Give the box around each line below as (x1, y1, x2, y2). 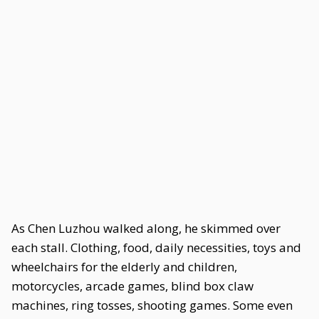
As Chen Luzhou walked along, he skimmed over (11, 220, 281, 236)
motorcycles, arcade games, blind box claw (11, 278, 253, 294)
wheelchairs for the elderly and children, (11, 258, 237, 275)
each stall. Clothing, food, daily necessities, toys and (11, 239, 301, 256)
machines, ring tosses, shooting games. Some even (11, 297, 293, 313)
